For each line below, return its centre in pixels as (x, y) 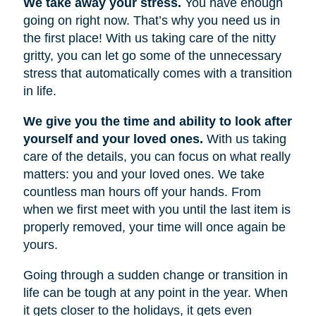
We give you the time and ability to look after (157, 121)
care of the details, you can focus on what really (157, 156)
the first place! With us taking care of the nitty (149, 38)
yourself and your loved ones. (113, 139)
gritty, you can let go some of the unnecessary (152, 55)
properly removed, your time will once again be (154, 227)
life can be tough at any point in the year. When (155, 292)
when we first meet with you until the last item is (157, 209)
